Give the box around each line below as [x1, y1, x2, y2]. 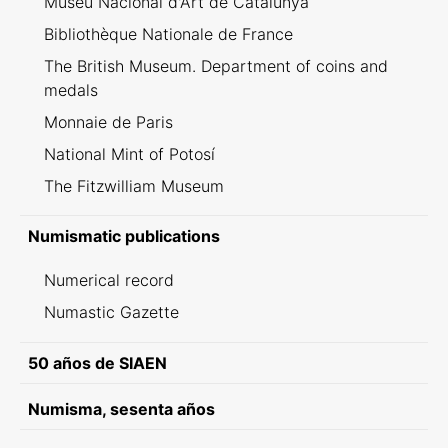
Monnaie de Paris [44, 112, 173, 132]
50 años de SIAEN [28, 353, 167, 373]
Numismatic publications [28, 226, 220, 246]
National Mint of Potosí [44, 144, 215, 164]
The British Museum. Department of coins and [44, 56, 388, 76]
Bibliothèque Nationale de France [44, 24, 293, 44]
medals [44, 80, 98, 100]
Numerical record [44, 270, 174, 290]
